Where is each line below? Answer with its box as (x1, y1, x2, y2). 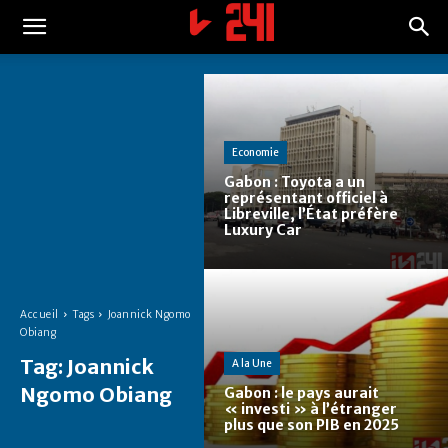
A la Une (232, 357, 272, 371)
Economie (232, 146, 279, 160)
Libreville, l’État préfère (224, 205, 398, 224)
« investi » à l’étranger (224, 400, 397, 419)
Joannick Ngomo (107, 307, 191, 321)
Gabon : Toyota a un (224, 173, 365, 192)
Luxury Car (224, 221, 302, 240)
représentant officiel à (224, 189, 388, 208)
